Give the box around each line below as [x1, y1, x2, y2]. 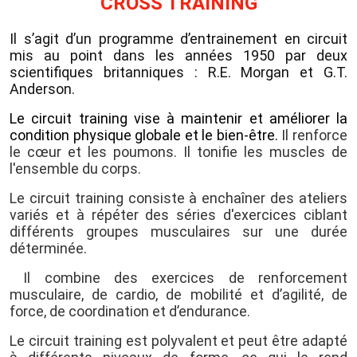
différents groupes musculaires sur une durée [10, 222, 347, 240]
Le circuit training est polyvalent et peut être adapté [10, 331, 347, 349]
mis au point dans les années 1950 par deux [10, 46, 347, 64]
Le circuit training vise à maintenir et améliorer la [10, 109, 347, 127]
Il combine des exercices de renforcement [10, 269, 347, 286]
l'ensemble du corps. [10, 159, 141, 177]
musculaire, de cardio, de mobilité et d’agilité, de [10, 285, 347, 303]
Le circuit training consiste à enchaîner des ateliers [10, 189, 347, 206]
